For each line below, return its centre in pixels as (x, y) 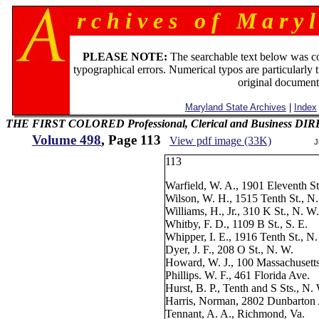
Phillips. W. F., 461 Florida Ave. (238, 275)
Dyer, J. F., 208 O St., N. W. (230, 250)
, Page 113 (131, 140)
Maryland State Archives (235, 107)
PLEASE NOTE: (125, 57)
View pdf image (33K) (220, 141)
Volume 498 (66, 140)
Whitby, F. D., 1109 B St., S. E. (237, 224)
